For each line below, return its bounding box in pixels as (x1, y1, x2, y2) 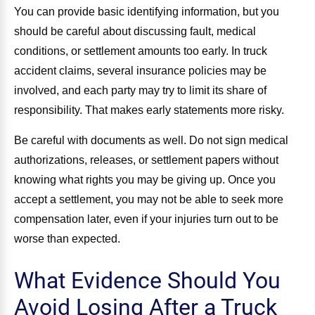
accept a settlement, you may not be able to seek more (14, 193, 283, 205)
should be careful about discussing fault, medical (14, 25, 256, 38)
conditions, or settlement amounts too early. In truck (14, 45, 267, 58)
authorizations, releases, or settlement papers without (14, 153, 278, 166)
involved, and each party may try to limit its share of (14, 84, 266, 97)
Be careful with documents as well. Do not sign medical (14, 134, 288, 146)
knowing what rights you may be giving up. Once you (14, 173, 276, 186)
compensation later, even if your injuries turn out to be (14, 212, 278, 225)
